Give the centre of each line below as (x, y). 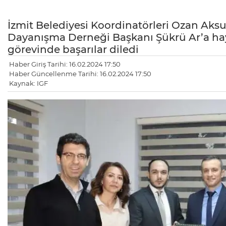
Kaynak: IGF (29, 83)
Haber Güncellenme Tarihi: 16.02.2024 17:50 (80, 73)
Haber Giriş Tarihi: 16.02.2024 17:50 (65, 64)
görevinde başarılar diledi (73, 49)
